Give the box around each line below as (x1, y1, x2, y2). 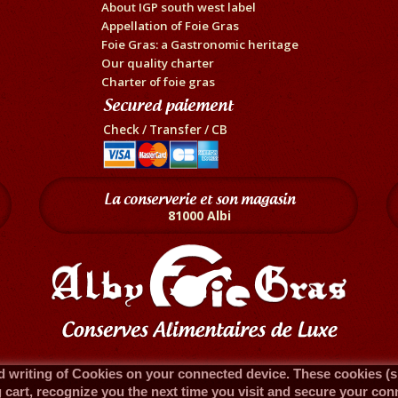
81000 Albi (167, 206, 231, 224)
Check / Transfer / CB (103, 121, 227, 138)
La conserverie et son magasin (103, 188, 295, 208)
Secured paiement (103, 94, 233, 115)
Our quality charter (100, 54, 214, 71)
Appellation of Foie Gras (100, 17, 239, 34)
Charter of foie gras (100, 73, 215, 90)
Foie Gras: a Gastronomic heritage (100, 36, 298, 52)
